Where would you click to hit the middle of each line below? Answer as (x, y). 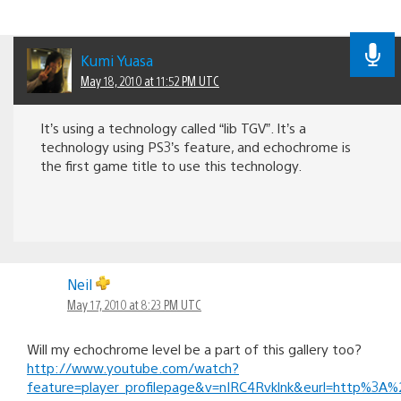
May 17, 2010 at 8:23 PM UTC (134, 304)
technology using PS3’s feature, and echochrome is (196, 146)
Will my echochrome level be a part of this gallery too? (194, 348)
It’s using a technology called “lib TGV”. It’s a (173, 127)
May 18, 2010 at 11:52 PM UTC (150, 80)
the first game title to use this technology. (171, 165)
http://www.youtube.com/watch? (133, 367)
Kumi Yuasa (117, 60)
